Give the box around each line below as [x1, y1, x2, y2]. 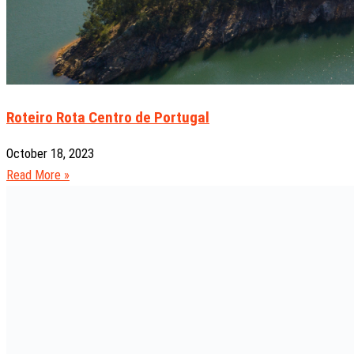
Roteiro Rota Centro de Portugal [6, 107, 209, 126]
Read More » [6, 167, 70, 183]
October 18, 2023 [6, 145, 94, 161]
